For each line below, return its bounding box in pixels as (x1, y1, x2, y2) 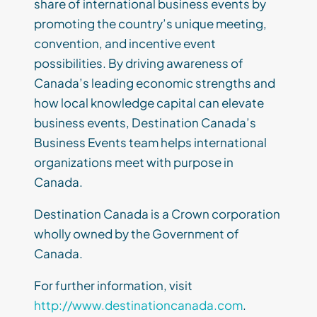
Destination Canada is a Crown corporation (34, 206, 280, 222)
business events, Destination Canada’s (34, 115, 256, 131)
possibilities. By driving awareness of (34, 55, 243, 71)
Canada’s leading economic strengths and (34, 75, 275, 91)
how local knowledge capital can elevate (34, 95, 264, 111)
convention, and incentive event (34, 35, 216, 52)
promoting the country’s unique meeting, (34, 16, 267, 32)
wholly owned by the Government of (34, 226, 239, 242)
